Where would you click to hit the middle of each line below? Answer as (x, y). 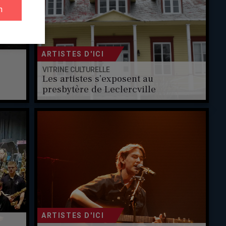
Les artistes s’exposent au (98, 79)
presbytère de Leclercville (99, 90)
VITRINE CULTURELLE (76, 70)
